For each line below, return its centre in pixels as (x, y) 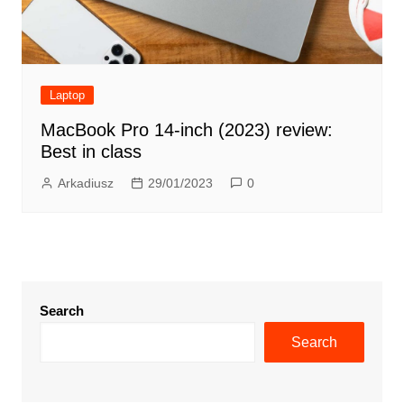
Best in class (91, 152)
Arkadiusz (85, 184)
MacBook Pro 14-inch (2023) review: (186, 130)
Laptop (67, 96)
